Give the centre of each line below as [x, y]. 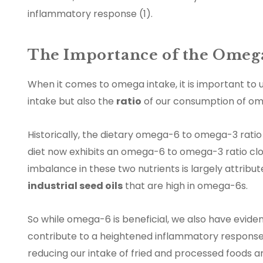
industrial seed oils [75, 186]
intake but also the [72, 102]
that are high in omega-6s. [185, 186]
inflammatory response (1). [90, 14]
